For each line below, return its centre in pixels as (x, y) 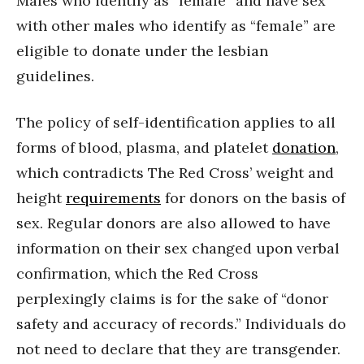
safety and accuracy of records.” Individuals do (181, 323)
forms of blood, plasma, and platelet (144, 147)
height (41, 197)
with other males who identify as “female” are (176, 25)
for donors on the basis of (253, 197)
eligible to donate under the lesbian (142, 50)
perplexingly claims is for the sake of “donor (172, 298)
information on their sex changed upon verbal (178, 248)
